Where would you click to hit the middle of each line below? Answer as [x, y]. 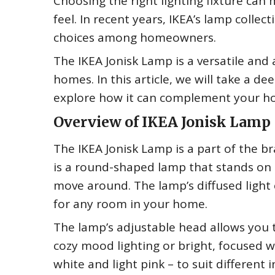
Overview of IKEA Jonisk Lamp [162, 122]
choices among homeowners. [135, 37]
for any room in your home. [130, 204]
